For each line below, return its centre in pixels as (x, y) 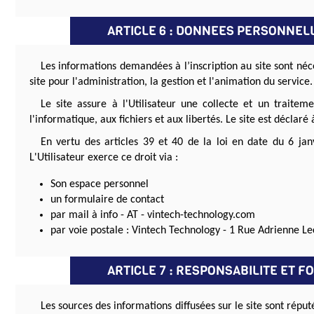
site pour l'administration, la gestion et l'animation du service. (171, 82)
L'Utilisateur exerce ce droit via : (104, 158)
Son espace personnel (100, 185)
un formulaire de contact (107, 200)
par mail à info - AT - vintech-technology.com (153, 216)
